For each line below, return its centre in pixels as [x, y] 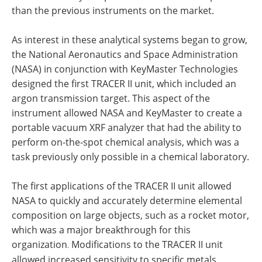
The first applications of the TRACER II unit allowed [122, 186]
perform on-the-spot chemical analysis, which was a [125, 142]
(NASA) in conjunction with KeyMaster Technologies [125, 69]
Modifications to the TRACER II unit [146, 244]
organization [39, 244]
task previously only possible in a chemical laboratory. [130, 156]
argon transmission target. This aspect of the [111, 98]
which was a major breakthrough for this [101, 230]
